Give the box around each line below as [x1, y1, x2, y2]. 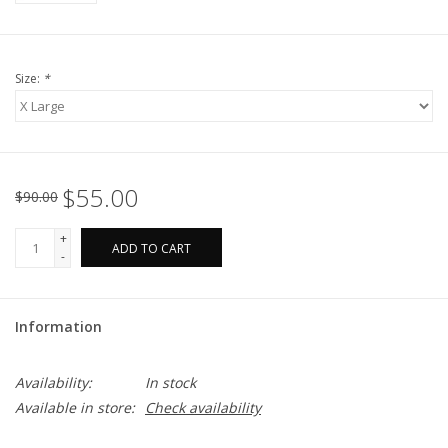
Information [15, 317, 102, 337]
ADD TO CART [112, 240, 191, 258]
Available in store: [15, 398, 135, 418]
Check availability [145, 398, 261, 418]
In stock [145, 373, 196, 393]
